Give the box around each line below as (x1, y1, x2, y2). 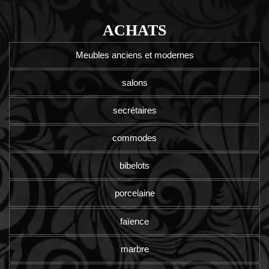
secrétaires (112, 105, 157, 116)
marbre (120, 243, 149, 254)
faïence (120, 216, 149, 226)
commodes (112, 133, 157, 144)
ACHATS (103, 22, 166, 40)
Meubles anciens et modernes (75, 50, 194, 61)
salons (121, 77, 148, 88)
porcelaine (114, 188, 155, 199)
